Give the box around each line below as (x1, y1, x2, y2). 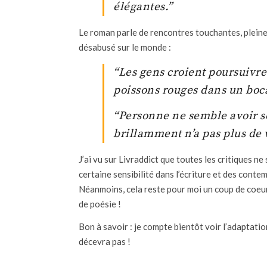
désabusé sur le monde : (79, 42, 171, 52)
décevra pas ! (79, 236, 131, 247)
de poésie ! (79, 198, 121, 209)
